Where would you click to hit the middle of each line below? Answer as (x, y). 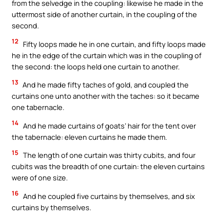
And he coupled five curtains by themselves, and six (108, 196)
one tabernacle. (38, 107)
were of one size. (40, 178)
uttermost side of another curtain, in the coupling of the (104, 14)
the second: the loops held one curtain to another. (96, 66)
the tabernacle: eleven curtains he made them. (89, 137)
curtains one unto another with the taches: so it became (106, 96)
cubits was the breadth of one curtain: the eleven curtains (108, 166)
